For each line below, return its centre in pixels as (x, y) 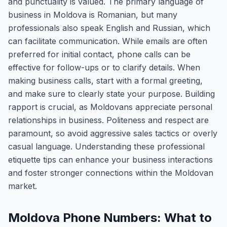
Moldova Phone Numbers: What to (110, 218)
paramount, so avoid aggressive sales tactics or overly (113, 133)
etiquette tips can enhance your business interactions (110, 160)
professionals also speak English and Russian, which (109, 28)
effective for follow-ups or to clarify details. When (104, 67)
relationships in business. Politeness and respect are (108, 120)
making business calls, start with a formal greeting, (105, 81)
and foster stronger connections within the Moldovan (111, 173)
